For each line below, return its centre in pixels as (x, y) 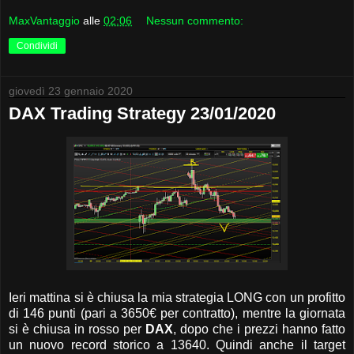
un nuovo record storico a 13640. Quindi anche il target (177, 345)
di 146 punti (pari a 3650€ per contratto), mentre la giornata (177, 313)
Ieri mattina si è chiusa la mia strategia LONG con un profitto (177, 297)
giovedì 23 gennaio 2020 (71, 90)
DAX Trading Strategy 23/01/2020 (142, 113)
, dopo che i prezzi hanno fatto (259, 329)
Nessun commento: (195, 20)
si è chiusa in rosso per (77, 329)
